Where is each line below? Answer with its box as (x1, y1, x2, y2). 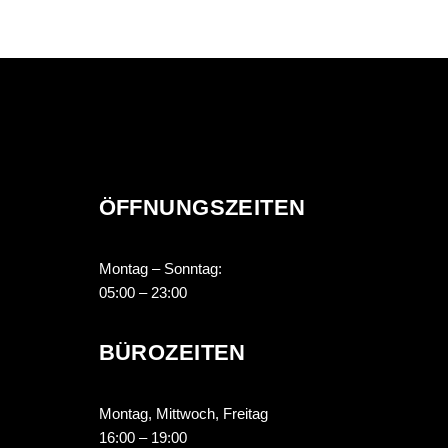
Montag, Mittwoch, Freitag (98, 405, 268, 422)
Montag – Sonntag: (98, 260, 222, 277)
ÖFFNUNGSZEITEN (98, 195, 306, 220)
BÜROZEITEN (98, 340, 246, 365)
